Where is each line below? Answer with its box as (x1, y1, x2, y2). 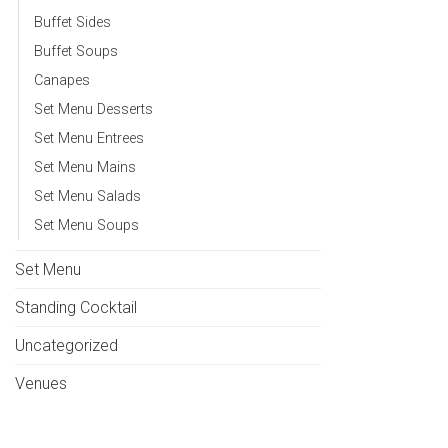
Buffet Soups (34, 42, 118, 60)
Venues (15, 373, 67, 393)
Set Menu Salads (34, 187, 141, 205)
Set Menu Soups (34, 216, 139, 234)
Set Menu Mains (34, 158, 136, 176)
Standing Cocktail (15, 297, 137, 317)
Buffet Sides (34, 13, 111, 31)
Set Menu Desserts (34, 100, 153, 118)
